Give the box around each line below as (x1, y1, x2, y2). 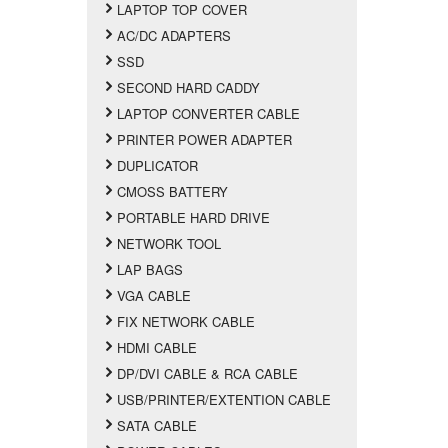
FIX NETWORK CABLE (117, 311, 256, 331)
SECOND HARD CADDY (117, 77, 261, 97)
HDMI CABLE (117, 337, 198, 357)
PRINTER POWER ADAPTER (117, 129, 293, 149)
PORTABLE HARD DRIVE (117, 207, 271, 227)
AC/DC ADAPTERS (117, 25, 232, 45)
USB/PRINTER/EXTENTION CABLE (117, 389, 332, 409)
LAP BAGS (117, 259, 184, 279)
